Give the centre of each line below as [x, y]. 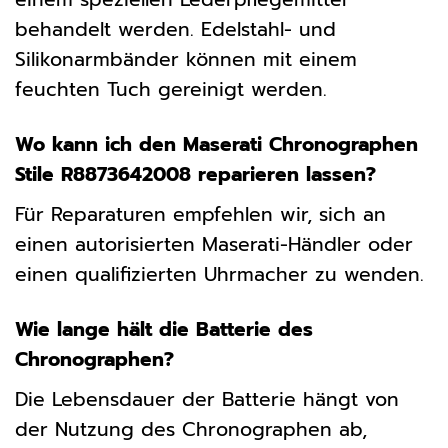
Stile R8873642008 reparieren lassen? [195, 175]
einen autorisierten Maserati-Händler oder [214, 245]
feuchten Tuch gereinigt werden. [171, 90]
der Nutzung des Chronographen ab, [191, 429]
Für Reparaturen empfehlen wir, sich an [200, 215]
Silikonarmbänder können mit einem [186, 60]
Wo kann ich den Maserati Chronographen [216, 145]
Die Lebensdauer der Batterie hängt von [207, 399]
